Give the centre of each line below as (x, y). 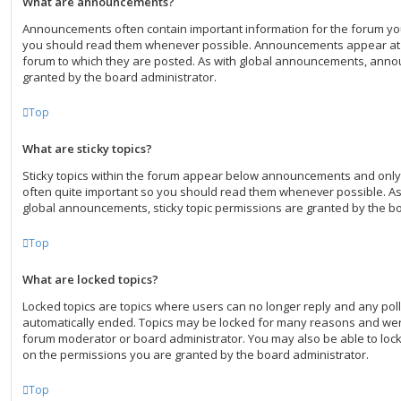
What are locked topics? (90, 279)
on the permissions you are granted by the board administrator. (196, 354)
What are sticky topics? (87, 149)
